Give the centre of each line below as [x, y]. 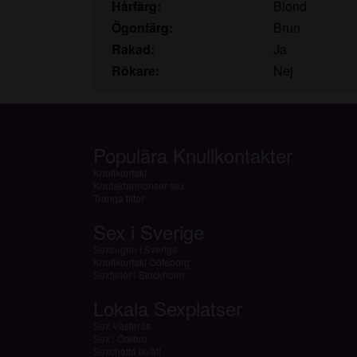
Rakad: [133, 49]
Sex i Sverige [149, 232]
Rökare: [135, 71]
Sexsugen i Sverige [135, 249]
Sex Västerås [122, 326]
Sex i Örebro [120, 339]
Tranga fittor [119, 198]
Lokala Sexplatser [168, 308]
